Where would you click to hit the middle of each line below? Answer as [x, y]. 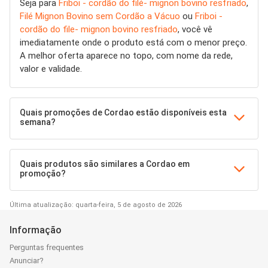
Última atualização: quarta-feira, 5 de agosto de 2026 [96, 205]
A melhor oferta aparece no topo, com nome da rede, [126, 55]
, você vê [195, 29]
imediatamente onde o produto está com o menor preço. [133, 42]
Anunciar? [27, 260]
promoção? [43, 173]
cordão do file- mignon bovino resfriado [99, 29]
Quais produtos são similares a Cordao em [105, 164]
